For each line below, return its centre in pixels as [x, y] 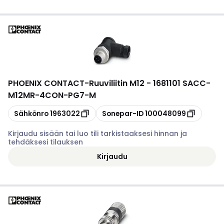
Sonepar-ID [123, 113]
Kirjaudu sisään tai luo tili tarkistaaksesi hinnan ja [97, 133]
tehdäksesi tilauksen [45, 142]
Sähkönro [31, 113]
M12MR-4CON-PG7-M [52, 95]
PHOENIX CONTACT [46, 83]
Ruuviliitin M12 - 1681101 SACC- [150, 83]
